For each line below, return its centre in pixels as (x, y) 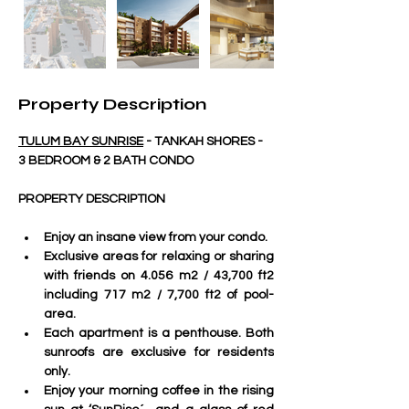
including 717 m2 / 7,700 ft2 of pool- (159, 295)
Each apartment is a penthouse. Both (159, 333)
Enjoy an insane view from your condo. (156, 237)
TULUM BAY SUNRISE (81, 142)
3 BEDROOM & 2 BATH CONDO (106, 161)
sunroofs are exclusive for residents (159, 352)
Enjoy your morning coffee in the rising (159, 391)
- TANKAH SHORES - (204, 142)
